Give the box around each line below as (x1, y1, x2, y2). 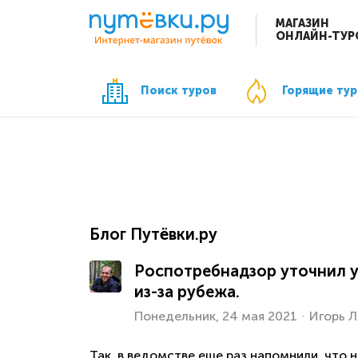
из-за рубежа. (134, 281, 240, 301)
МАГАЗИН (276, 17, 329, 31)
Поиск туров (141, 83, 217, 97)
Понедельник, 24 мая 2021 (134, 308, 297, 324)
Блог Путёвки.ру (89, 224, 217, 244)
